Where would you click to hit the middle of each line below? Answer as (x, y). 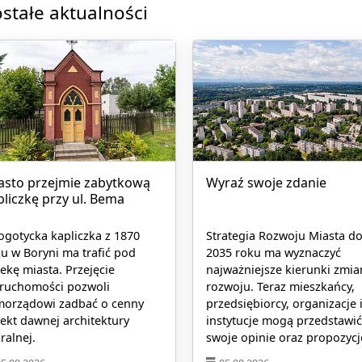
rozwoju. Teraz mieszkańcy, (280, 287)
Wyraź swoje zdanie (266, 182)
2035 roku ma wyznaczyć (273, 253)
